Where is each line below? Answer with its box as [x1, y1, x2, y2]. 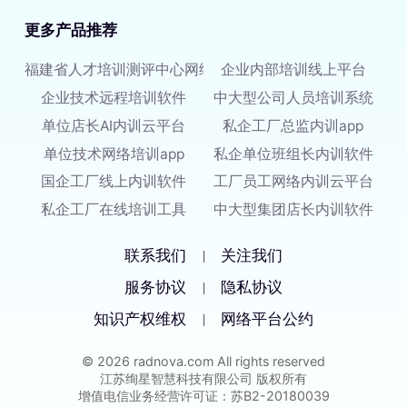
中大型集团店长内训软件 [213, 201, 373, 219]
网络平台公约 [221, 311, 314, 329]
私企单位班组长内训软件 [213, 144, 373, 163]
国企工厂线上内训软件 [41, 173, 187, 191]
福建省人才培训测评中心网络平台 [24, 60, 243, 78]
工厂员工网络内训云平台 [213, 173, 373, 191]
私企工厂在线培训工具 [41, 201, 187, 219]
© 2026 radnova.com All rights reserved [82, 352, 325, 369]
